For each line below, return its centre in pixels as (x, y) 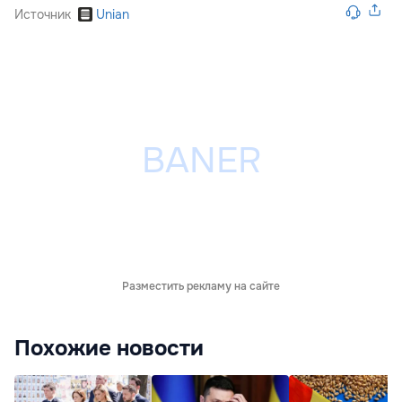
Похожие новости (109, 349)
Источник (43, 15)
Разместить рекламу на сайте (201, 287)
